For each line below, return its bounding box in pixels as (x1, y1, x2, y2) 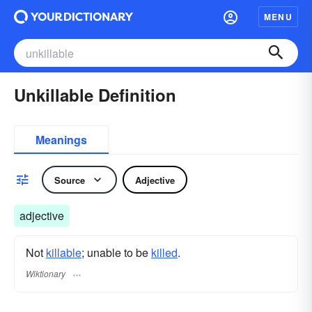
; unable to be (81, 244, 151, 260)
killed (151, 244, 178, 260)
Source (54, 173, 85, 187)
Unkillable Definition (14, 83, 176, 107)
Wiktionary (26, 267, 65, 280)
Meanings (36, 132, 87, 148)
